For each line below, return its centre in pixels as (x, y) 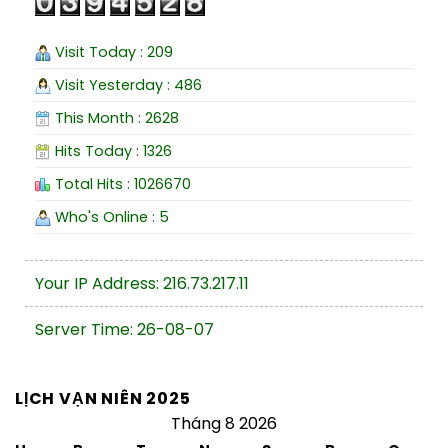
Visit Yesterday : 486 (126, 84)
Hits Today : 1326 (111, 150)
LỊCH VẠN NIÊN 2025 (103, 398)
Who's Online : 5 (110, 216)
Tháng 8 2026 (224, 423)
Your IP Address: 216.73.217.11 (142, 283)
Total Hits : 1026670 (121, 183)
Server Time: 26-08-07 (124, 329)
